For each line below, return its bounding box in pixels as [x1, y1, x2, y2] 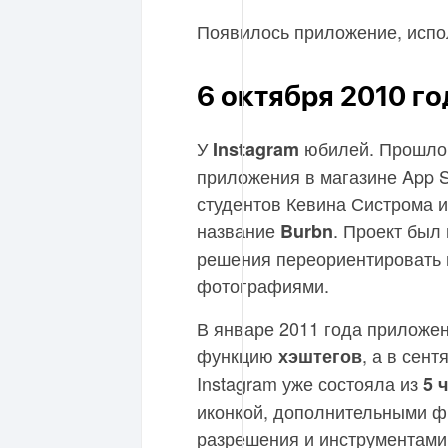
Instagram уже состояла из [197, 370, 423, 396]
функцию [197, 342, 278, 368]
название [197, 217, 280, 243]
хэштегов [278, 343, 362, 369]
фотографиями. [197, 272, 329, 298]
